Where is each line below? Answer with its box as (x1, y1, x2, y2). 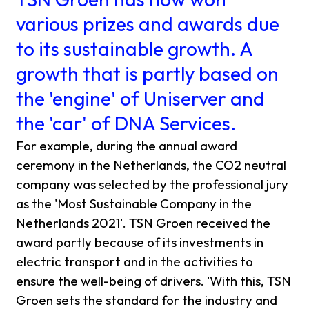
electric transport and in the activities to (16, 252, 254, 270)
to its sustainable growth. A (16, 36, 253, 61)
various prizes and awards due (16, 11, 280, 36)
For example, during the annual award (16, 137, 238, 154)
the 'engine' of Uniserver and (16, 86, 266, 110)
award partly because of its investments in (16, 233, 264, 250)
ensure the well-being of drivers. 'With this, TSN (16, 272, 292, 289)
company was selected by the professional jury (16, 175, 289, 192)
